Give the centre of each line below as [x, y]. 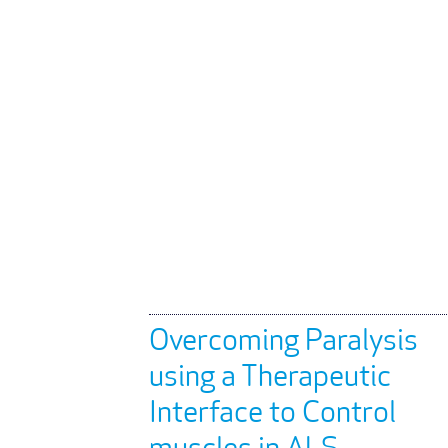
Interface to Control [272, 414]
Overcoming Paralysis [283, 342]
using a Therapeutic [269, 378]
